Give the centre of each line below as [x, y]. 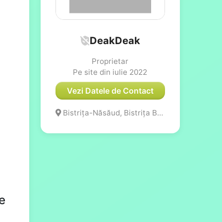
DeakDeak [115, 40]
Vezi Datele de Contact [110, 90]
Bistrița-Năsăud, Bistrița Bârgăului [109, 112]
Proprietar [110, 61]
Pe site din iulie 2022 [110, 72]
